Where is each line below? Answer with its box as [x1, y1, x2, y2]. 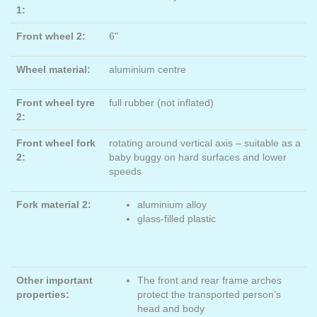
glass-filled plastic [137, 213, 219, 224]
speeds [109, 166, 142, 177]
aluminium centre [109, 64, 186, 75]
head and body [137, 303, 204, 314]
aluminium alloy [137, 199, 207, 210]
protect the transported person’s [137, 289, 281, 300]
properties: [16, 289, 69, 300]
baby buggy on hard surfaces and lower [109, 151, 287, 163]
